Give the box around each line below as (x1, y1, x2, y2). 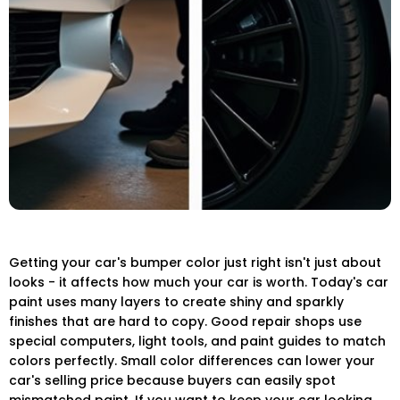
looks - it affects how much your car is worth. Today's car (9, 273, 388, 292)
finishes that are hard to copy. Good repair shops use (9, 312, 362, 331)
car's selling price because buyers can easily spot (9, 371, 336, 390)
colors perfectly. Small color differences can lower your (9, 352, 375, 371)
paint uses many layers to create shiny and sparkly (9, 293, 344, 312)
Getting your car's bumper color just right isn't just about (9, 254, 381, 272)
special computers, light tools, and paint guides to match (9, 332, 386, 351)
